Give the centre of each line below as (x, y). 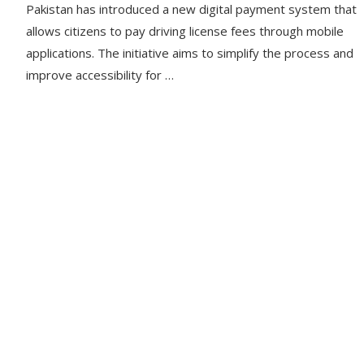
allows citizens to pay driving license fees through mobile (185, 31)
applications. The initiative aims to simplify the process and (190, 53)
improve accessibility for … (100, 75)
